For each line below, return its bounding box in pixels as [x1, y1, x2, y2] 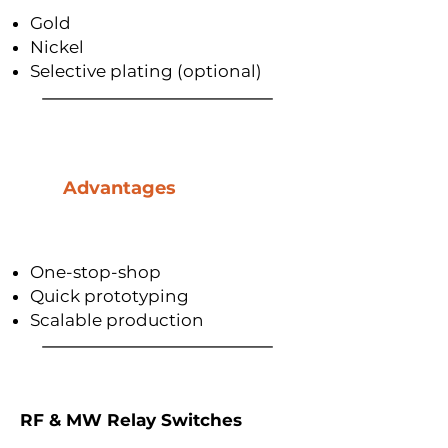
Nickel [30, 37, 84, 57]
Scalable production [30, 310, 204, 330]
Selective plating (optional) [30, 61, 262, 81]
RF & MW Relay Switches [20, 410, 242, 430]
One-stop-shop [30, 262, 161, 282]
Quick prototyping [30, 286, 189, 306]
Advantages [63, 177, 176, 199]
